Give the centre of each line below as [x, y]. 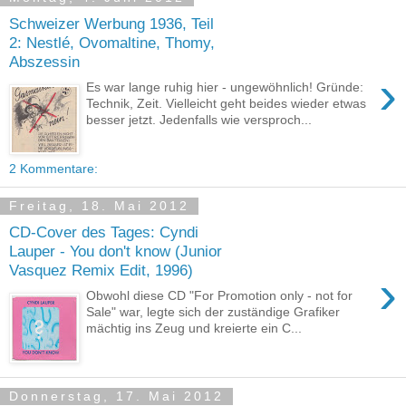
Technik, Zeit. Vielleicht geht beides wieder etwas [227, 104]
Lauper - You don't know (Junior [116, 251]
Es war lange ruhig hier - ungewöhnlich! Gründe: [225, 87]
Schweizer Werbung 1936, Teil [111, 23]
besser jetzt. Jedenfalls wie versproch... [199, 120]
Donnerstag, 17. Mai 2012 [116, 396]
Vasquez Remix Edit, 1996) [101, 270]
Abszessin [44, 61]
